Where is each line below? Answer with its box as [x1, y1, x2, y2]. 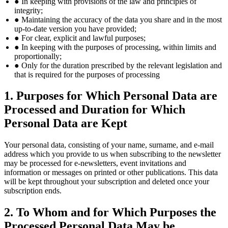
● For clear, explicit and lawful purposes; [14, 33, 146, 42]
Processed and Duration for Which [4, 103, 185, 117]
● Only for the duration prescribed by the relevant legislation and [14, 61, 222, 70]
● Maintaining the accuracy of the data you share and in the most [14, 15, 222, 24]
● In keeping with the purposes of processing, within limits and [14, 42, 216, 51]
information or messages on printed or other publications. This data [4, 168, 218, 177]
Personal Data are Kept [4, 117, 127, 130]
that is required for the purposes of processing [14, 70, 160, 79]
